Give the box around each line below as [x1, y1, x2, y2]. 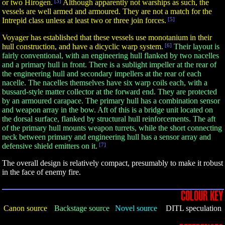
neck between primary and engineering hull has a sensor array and [2, 133, 211, 141]
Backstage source [54, 204, 109, 212]
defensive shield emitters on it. [2, 142, 97, 150]
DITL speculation [166, 204, 221, 212]
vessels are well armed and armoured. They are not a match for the [2, 7, 212, 16]
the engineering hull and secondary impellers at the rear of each [2, 69, 201, 78]
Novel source [115, 204, 157, 212]
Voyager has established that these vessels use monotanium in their [2, 33, 212, 42]
